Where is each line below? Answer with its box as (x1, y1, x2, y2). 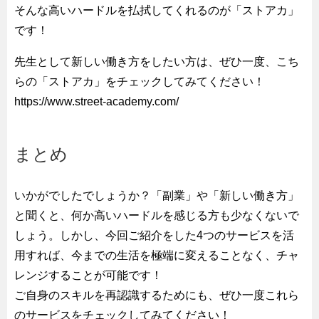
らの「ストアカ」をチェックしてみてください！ (14, 75, 265, 88)
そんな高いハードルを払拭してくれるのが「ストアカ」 (14, 4, 299, 16)
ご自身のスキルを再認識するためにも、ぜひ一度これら (14, 288, 299, 301)
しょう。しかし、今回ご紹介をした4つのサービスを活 (14, 229, 294, 241)
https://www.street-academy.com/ (14, 95, 179, 108)
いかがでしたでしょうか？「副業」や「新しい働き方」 (14, 189, 299, 202)
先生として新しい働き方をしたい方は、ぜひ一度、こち (14, 55, 299, 68)
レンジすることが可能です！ (14, 268, 162, 281)
